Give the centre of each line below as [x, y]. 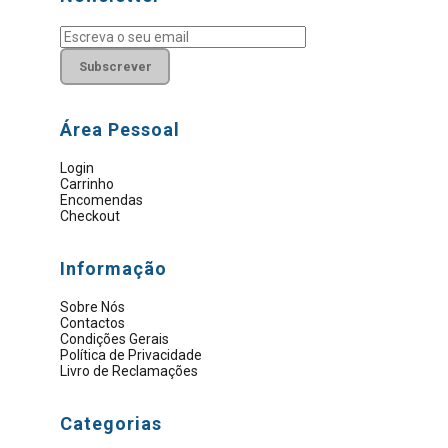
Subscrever [115, 48]
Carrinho [86, 165]
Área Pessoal [119, 111]
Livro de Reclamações [128, 352]
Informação [113, 250]
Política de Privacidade [130, 336]
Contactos [92, 304]
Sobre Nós [92, 288]
